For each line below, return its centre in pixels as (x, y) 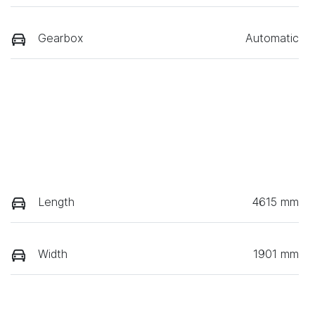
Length (56, 201)
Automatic (272, 38)
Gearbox (60, 38)
